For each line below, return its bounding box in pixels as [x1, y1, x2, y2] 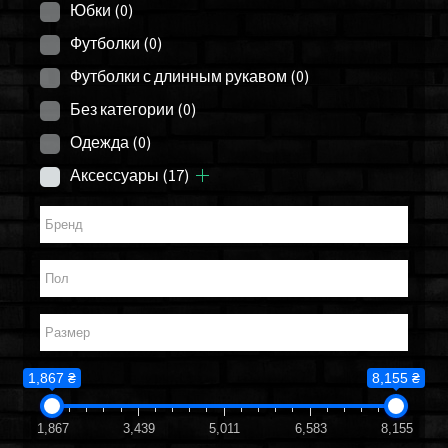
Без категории [70, 99, 175, 120]
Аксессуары [70, 165, 160, 186]
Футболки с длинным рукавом [70, 66, 288, 87]
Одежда [70, 132, 130, 153]
